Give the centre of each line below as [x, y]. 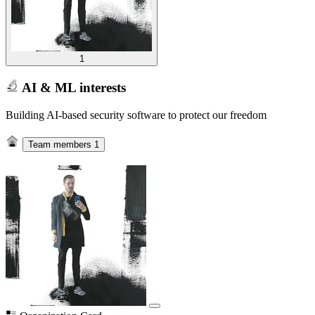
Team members [61, 145]
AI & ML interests [72, 87]
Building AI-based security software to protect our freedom [136, 115]
